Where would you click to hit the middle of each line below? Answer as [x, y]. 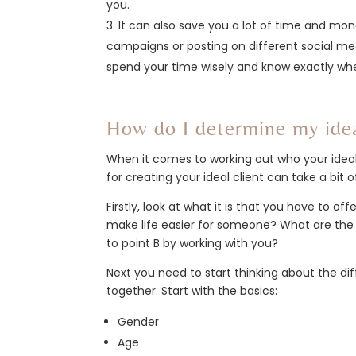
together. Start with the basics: [192, 290]
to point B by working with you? [193, 243]
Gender [139, 321]
